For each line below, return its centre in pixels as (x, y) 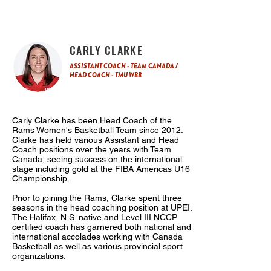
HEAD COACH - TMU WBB (106, 75)
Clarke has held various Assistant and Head (96, 140)
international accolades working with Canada (97, 237)
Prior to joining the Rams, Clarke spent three (97, 198)
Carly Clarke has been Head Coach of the (92, 120)
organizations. (39, 256)
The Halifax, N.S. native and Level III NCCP (95, 217)
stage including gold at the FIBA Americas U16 (101, 169)
